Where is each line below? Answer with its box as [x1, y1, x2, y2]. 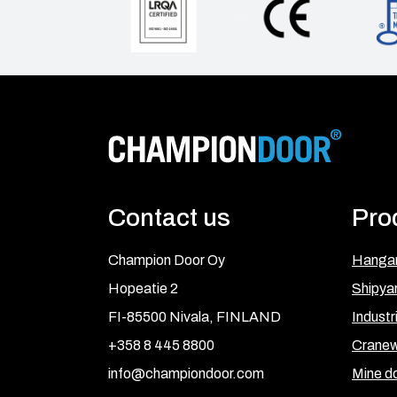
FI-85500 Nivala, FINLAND [108, 308, 281, 324]
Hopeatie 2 [108, 280, 178, 296]
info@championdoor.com [108, 365, 264, 381]
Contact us [108, 203, 230, 231]
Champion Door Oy [108, 252, 225, 268]
